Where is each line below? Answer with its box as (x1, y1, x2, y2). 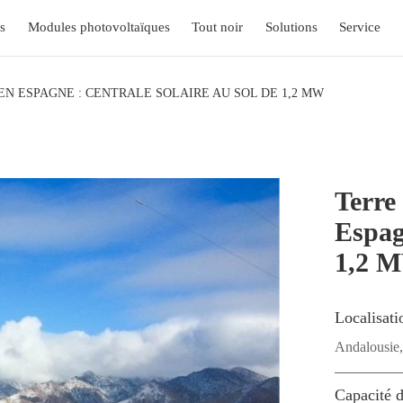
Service (339, 20, 381, 35)
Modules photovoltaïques (27, 20, 170, 35)
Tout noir (192, 20, 244, 35)
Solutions (264, 20, 318, 35)
